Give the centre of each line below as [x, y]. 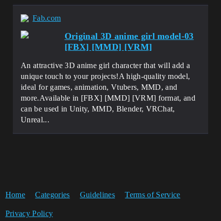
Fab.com [47, 18]
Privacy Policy [29, 213]
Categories [53, 195]
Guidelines [97, 195]
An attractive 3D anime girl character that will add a [105, 65]
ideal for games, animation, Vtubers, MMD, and [99, 87]
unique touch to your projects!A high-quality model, [106, 76]
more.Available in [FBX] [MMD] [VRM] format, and [108, 98]
